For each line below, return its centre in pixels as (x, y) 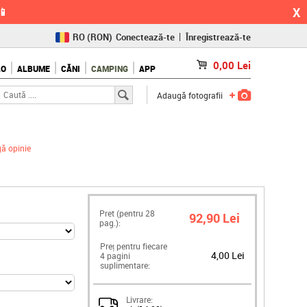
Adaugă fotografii (190, 95)
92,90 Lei (215, 218)
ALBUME (34, 69)
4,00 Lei (228, 255)
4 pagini (115, 256)
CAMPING (110, 69)
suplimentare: (125, 265)
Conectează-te (145, 37)
